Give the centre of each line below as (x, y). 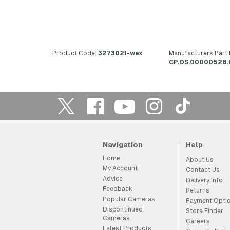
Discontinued (122, 209)
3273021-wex (120, 53)
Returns (197, 190)
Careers (198, 221)
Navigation (122, 145)
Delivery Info (204, 180)
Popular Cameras (129, 199)
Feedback (117, 189)
